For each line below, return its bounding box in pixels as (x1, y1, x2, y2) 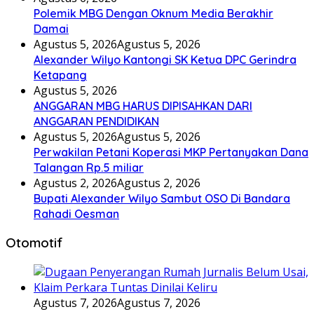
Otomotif (6, 234, 63, 252)
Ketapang (34, 67, 87, 82)
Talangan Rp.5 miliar (34, 160, 144, 175)
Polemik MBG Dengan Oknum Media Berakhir (34, 6, 273, 20)
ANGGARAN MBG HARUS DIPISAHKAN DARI (34, 98, 252, 113)
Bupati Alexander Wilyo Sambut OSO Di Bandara (34, 191, 290, 205)
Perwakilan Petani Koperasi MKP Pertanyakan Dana (34, 144, 308, 159)
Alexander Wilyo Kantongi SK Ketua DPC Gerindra (34, 52, 296, 67)
